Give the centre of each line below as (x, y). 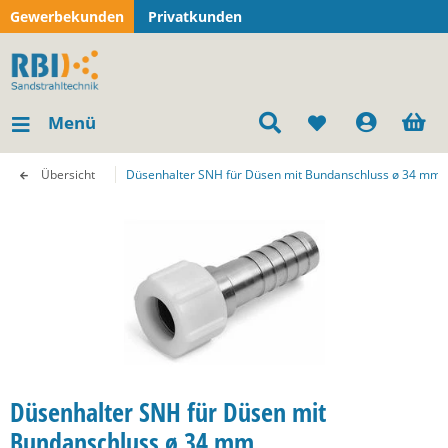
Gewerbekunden (67, 16)
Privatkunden (195, 16)
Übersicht (68, 174)
